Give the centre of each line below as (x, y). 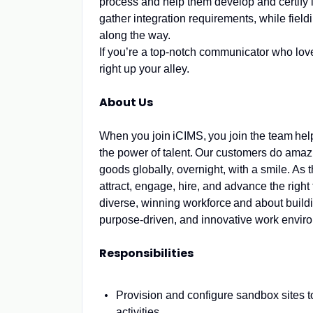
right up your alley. (144, 69)
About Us (126, 102)
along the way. (135, 35)
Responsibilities (146, 253)
